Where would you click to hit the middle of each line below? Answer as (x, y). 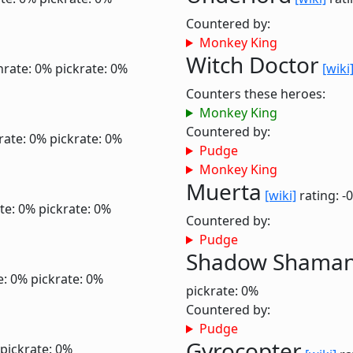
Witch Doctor (253, 65)
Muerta (224, 191)
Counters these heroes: (256, 94)
